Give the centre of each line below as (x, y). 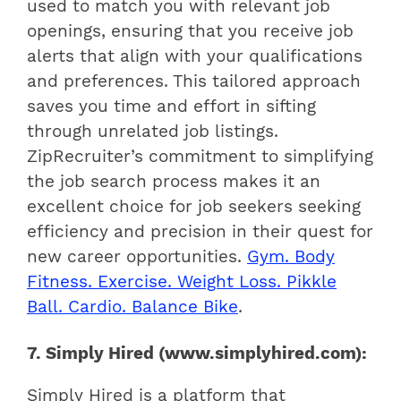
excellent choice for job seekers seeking (194, 206)
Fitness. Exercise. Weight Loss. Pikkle (182, 282)
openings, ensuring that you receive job (190, 31)
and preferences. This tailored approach (194, 81)
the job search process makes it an (174, 181)
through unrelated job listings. (153, 131)
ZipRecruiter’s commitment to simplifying (200, 156)
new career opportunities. (137, 256)
